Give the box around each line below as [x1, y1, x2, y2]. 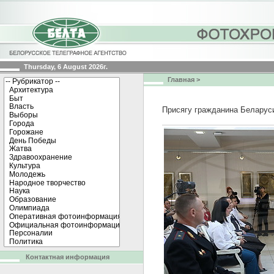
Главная [168, 76, 194, 83]
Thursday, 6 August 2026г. [24, 63, 108, 70]
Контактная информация [26, 253, 109, 261]
